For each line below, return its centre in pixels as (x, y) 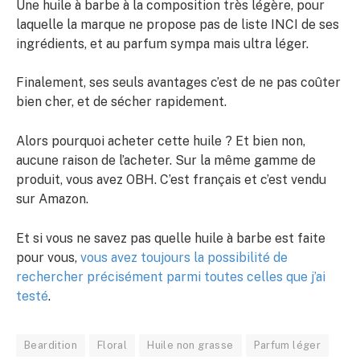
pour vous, (48, 257)
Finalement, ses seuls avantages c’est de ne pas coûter (178, 83)
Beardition (51, 345)
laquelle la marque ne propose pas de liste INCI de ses (178, 24)
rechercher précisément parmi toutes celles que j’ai (171, 276)
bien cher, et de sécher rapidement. (121, 102)
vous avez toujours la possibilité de (184, 257)
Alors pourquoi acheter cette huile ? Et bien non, (161, 141)
